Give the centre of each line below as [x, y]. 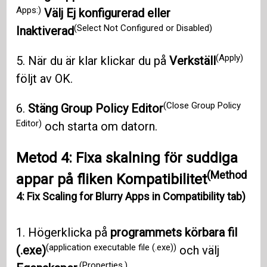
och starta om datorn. [100, 127]
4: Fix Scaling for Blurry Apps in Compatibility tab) [131, 197]
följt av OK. [45, 79]
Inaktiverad [45, 31]
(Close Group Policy [202, 105]
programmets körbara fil [174, 233]
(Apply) [230, 58]
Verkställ [193, 61]
